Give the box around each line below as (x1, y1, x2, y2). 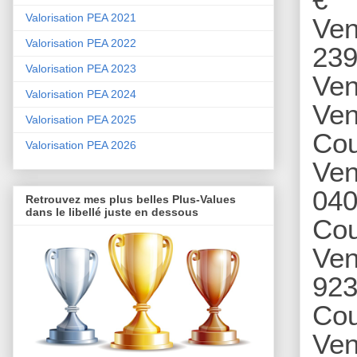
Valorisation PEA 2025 (25, 113, 136, 127)
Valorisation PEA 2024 (25, 88, 136, 101)
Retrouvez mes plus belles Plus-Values (25, 193, 236, 206)
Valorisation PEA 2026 (25, 139, 136, 152)
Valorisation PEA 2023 (25, 62, 136, 76)
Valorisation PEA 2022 (25, 37, 136, 50)
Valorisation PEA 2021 (25, 11, 136, 25)
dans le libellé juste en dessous (25, 206, 198, 219)
